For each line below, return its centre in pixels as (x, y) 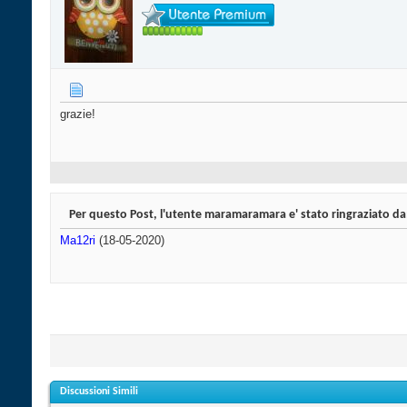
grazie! (78, 114)
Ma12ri (78, 241)
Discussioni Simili (99, 392)
